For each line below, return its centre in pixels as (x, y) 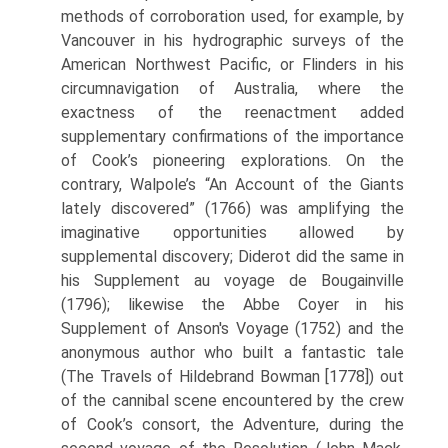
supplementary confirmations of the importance (232, 136)
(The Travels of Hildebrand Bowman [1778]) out (232, 376)
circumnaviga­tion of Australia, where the (232, 88)
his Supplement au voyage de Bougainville (232, 280)
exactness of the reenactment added (232, 112)
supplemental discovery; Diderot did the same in (232, 256)
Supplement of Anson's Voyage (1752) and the (232, 328)
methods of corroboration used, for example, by (232, 16)
